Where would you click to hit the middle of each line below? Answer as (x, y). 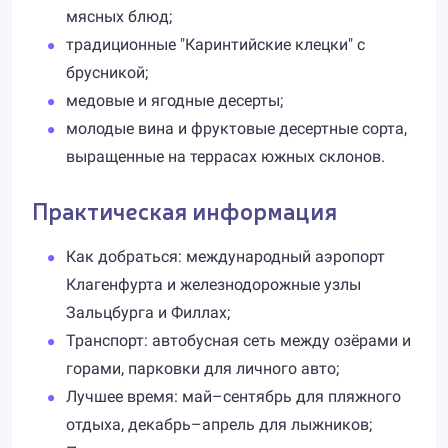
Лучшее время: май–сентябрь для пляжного (233, 396)
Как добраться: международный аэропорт (225, 256)
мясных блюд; (119, 16)
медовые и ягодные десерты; (174, 100)
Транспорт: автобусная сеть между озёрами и (238, 340)
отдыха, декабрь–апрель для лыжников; (219, 424)
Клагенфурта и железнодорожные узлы (213, 284)
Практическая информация (184, 210)
